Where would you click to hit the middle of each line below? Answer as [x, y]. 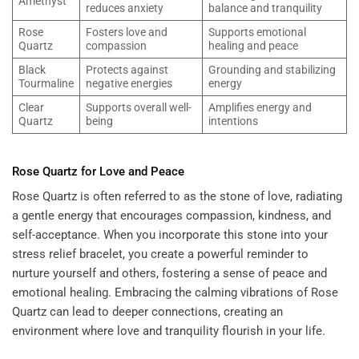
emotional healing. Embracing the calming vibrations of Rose [175, 293]
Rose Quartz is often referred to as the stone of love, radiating [177, 197]
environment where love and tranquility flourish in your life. [169, 331]
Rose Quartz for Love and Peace [98, 171]
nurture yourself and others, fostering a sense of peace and [169, 274]
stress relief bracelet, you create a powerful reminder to [160, 254]
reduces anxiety [124, 8]
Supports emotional [257, 32]
